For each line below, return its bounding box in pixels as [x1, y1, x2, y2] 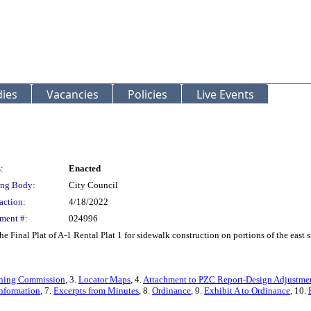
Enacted [69, 163, 101, 174]
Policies [128, 87, 167, 102]
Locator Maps [78, 274, 131, 285]
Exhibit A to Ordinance [204, 285, 290, 296]
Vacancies [47, 87, 99, 102]
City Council [69, 180, 118, 190]
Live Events [196, 87, 254, 102]
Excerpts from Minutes [53, 285, 139, 296]
